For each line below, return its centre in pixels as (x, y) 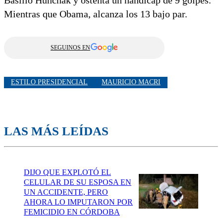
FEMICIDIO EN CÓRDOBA (72, 212)
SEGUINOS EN (70, 47)
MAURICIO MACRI (131, 82)
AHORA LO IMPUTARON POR (78, 202)
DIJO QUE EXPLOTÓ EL (67, 172)
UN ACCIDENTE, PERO (66, 192)
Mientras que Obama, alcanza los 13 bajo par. (96, 14)
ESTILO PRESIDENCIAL (49, 82)
